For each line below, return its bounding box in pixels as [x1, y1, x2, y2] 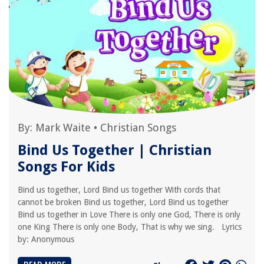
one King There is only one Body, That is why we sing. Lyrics [18, 222, 242, 232]
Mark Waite [35, 121, 91, 134]
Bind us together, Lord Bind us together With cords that [18, 185, 220, 194]
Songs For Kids [18, 159, 115, 175]
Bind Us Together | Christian [18, 142, 212, 159]
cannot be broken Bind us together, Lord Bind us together [18, 197, 229, 207]
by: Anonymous [18, 235, 74, 244]
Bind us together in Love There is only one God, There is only [18, 210, 240, 219]
